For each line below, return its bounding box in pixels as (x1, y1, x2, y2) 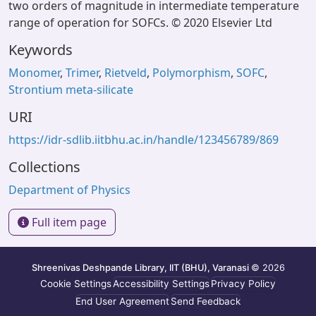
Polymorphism (152, 65, 231, 80)
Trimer (66, 65, 99, 80)
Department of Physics (8, 182, 130, 197)
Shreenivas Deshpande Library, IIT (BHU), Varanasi (31, 262, 251, 273)
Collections (8, 157, 80, 176)
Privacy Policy (211, 278, 276, 290)
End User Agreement (75, 295, 169, 307)
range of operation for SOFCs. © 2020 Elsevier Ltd (8, 15, 272, 30)
